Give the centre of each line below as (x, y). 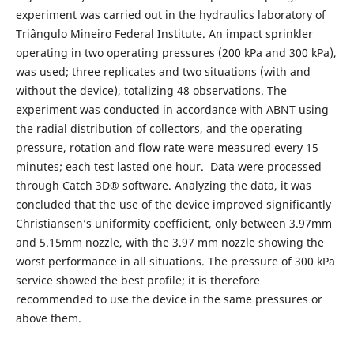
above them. (48, 318)
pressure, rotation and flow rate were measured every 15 (167, 147)
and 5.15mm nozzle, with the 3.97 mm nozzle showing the (169, 242)
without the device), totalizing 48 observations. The (151, 90)
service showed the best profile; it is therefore (137, 280)
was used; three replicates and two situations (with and (163, 71)
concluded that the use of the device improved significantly (173, 204)
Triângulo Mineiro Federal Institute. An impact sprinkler (164, 33)
